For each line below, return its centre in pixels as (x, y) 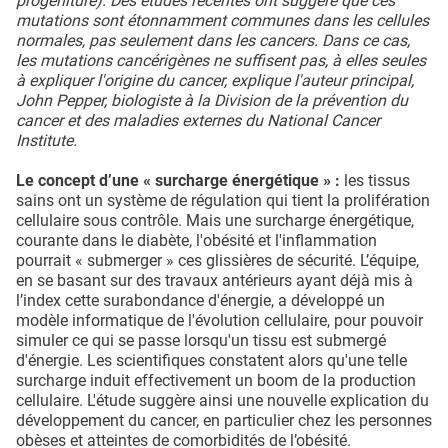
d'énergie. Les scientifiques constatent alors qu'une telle (211, 360)
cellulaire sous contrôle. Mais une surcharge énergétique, (215, 220)
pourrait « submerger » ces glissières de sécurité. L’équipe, (217, 260)
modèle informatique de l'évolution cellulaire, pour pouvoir (219, 320)
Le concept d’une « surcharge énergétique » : (178, 180)
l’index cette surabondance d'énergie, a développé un (200, 300)
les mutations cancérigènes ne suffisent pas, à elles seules (221, 60)
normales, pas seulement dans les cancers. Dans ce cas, (213, 40)
